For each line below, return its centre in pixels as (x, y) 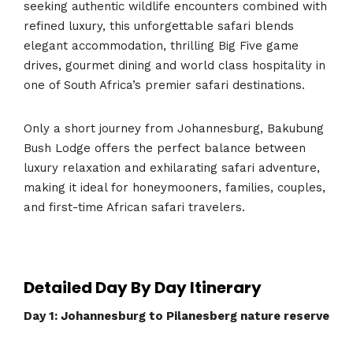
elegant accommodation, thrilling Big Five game (161, 46)
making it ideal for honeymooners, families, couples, (175, 188)
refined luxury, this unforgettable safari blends (159, 26)
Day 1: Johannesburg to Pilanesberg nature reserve (176, 316)
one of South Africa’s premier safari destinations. (164, 85)
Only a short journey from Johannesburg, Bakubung (174, 129)
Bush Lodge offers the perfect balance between (165, 149)
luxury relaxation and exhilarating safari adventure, (172, 168)
